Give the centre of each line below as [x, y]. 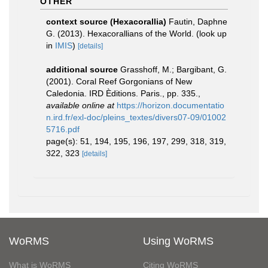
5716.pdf [63, 129]
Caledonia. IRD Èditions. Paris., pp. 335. [122, 93]
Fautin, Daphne [198, 21]
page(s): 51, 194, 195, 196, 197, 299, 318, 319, [136, 141]
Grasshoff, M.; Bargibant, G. [173, 69]
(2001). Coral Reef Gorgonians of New [119, 81]
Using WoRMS [178, 241]
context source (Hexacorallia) [106, 21]
